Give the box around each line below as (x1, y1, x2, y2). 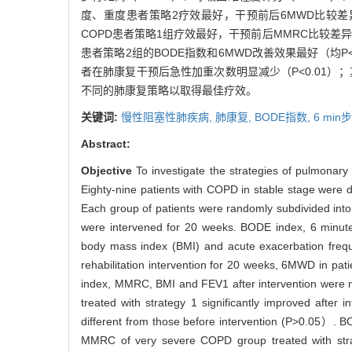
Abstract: (81, 137, 130, 151)
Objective (81, 164, 137, 178)
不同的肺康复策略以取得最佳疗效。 (81, 84, 257, 97)
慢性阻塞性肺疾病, (121, 111, 215, 124)
